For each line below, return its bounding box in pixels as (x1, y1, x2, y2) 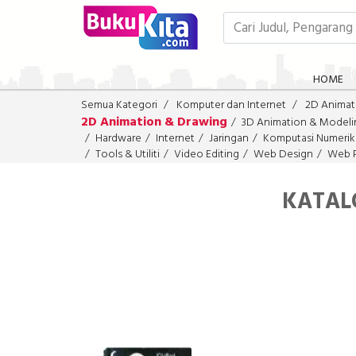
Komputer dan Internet (176, 96, 286, 114)
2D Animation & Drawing (81, 112, 227, 133)
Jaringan (209, 130, 249, 148)
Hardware (95, 130, 141, 148)
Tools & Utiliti (95, 145, 160, 164)
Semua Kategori (81, 96, 157, 114)
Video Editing (174, 145, 239, 164)
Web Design (253, 145, 313, 164)
